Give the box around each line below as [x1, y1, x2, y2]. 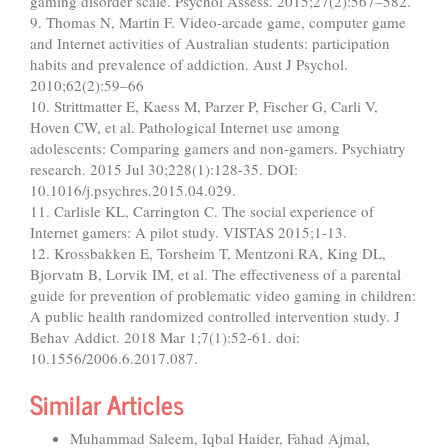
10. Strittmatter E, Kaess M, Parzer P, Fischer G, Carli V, [30, 95, 378, 116]
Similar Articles [30, 381, 184, 425]
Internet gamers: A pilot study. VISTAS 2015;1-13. [30, 221, 347, 242]
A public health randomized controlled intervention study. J [30, 305, 400, 326]
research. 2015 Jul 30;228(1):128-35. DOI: [30, 158, 298, 179]
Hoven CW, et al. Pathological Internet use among [30, 116, 340, 137]
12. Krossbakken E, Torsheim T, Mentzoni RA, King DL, [30, 242, 386, 263]
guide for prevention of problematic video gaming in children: [30, 284, 416, 305]
